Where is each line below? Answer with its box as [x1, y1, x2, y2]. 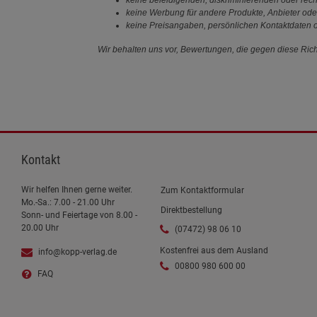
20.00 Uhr [21, 222, 59, 233]
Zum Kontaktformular [161, 185, 245, 195]
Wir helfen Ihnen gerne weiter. [21, 184, 132, 195]
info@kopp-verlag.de [38, 246, 117, 257]
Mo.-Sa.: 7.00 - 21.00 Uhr [21, 197, 115, 207]
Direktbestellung [161, 204, 223, 215]
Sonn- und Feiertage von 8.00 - [21, 209, 137, 220]
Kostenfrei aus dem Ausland [160, 245, 269, 255]
